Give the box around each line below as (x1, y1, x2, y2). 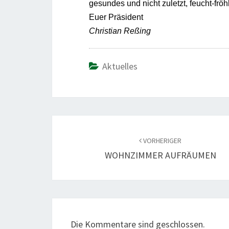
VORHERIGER (142, 135, 182, 145)
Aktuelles (102, 60, 138, 72)
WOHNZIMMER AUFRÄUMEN (104, 149, 216, 161)
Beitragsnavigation (52, 114, 177, 133)
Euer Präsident (89, 12, 143, 21)
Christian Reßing (89, 26, 151, 35)
